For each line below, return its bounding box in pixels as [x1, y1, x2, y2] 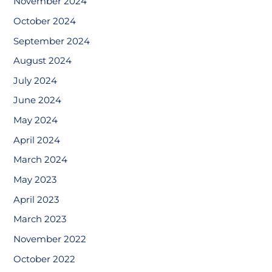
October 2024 [13, 15, 76, 27]
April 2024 [13, 134, 61, 146]
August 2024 [13, 55, 72, 67]
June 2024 [13, 95, 62, 106]
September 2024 [13, 35, 90, 47]
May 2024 [13, 115, 58, 126]
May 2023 [13, 174, 57, 186]
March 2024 [13, 154, 68, 166]
